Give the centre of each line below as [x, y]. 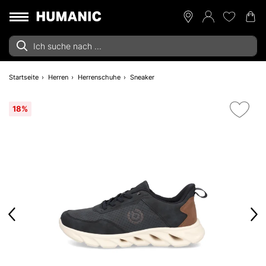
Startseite [24, 77]
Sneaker [142, 77]
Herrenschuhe [99, 77]
